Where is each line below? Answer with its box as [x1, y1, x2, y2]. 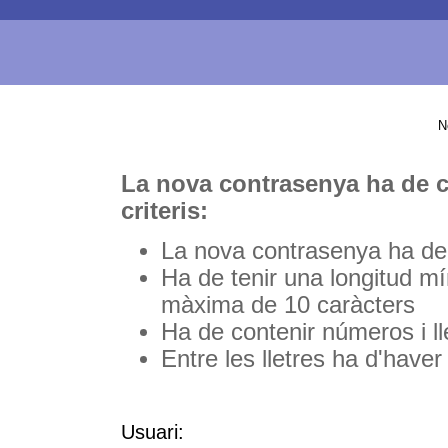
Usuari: [121, 420, 184, 443]
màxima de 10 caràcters [161, 292, 415, 319]
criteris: [121, 198, 208, 225]
